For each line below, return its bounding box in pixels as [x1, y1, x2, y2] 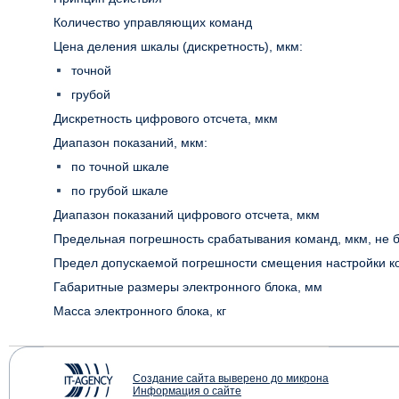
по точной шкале [71, 159, 169, 175]
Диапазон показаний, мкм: [53, 135, 208, 151]
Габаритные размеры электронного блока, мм [53, 280, 322, 295]
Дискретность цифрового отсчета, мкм [53, 111, 278, 126]
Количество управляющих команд [53, 15, 252, 30]
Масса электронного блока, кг [53, 304, 226, 319]
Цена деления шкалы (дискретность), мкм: [53, 39, 303, 54]
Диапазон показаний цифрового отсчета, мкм [53, 208, 320, 223]
